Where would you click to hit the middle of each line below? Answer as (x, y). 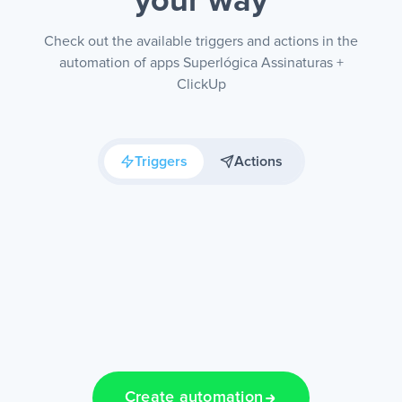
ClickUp (201, 84)
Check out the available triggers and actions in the (201, 41)
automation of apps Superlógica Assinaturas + (201, 63)
